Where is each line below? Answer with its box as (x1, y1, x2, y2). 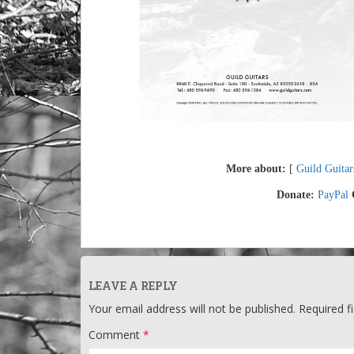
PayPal (318, 189, 348, 201)
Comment (88, 327, 143, 343)
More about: (225, 163, 286, 175)
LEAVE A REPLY (88, 278, 178, 294)
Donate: (277, 189, 318, 201)
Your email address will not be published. (88, 301, 296, 317)
